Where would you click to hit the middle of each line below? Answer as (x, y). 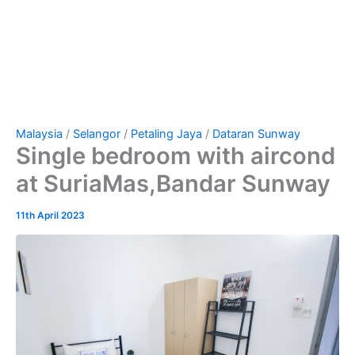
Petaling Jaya (166, 134)
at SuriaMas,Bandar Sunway (173, 184)
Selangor (97, 134)
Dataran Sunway (256, 134)
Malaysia (39, 134)
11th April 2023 (50, 216)
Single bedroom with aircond (176, 156)
